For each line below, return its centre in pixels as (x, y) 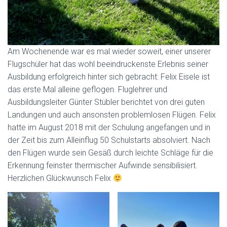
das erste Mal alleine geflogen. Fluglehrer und (87, 89)
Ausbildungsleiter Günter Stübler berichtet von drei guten (106, 102)
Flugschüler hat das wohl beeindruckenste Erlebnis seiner (108, 64)
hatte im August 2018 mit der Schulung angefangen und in (109, 127)
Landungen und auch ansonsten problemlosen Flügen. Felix (112, 115)
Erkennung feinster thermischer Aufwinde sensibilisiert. (103, 165)
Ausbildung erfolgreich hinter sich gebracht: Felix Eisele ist (109, 77)
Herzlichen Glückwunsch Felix (60, 178)
